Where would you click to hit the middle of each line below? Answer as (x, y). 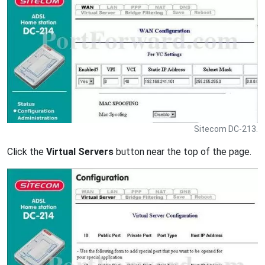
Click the (27, 152)
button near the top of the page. (182, 152)
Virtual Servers (80, 152)
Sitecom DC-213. (226, 129)
